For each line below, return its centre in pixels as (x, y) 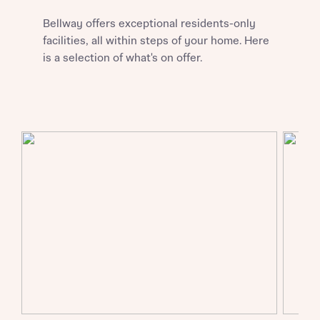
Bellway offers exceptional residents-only (149, 24)
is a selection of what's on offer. (122, 58)
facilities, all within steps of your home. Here (156, 41)
